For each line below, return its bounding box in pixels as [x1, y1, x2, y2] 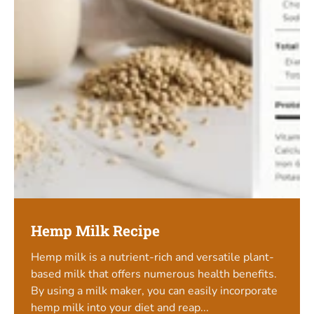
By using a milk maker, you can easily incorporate [31, 282, 278, 299]
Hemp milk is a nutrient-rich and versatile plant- [31, 249, 274, 265]
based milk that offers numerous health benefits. [31, 266, 277, 282]
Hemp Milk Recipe [31, 221, 160, 241]
